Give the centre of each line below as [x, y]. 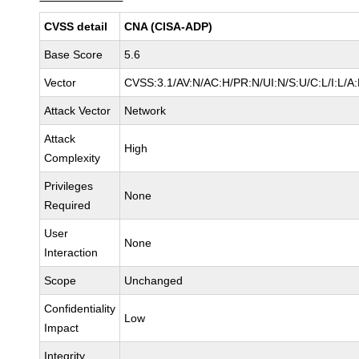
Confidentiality [80, 309]
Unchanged [154, 280]
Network [145, 111]
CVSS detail [76, 26]
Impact [62, 328]
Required [68, 205]
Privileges [69, 186]
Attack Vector [78, 111]
